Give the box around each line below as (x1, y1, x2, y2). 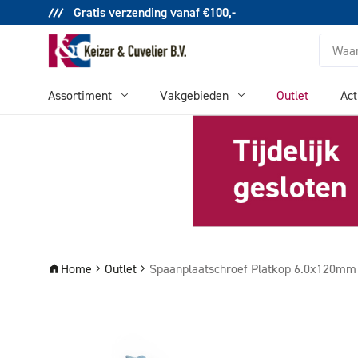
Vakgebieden (160, 87, 229, 103)
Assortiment (48, 87, 112, 103)
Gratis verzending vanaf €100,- (70, 3, 236, 21)
